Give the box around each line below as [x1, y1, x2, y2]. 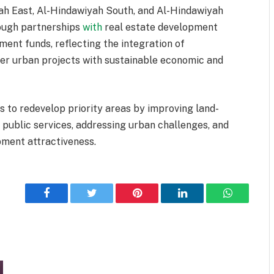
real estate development [102, 21, 218, 34]
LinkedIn [181, 196, 222, 208]
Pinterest [136, 196, 175, 208]
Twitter [91, 196, 123, 208]
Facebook [45, 196, 89, 208]
